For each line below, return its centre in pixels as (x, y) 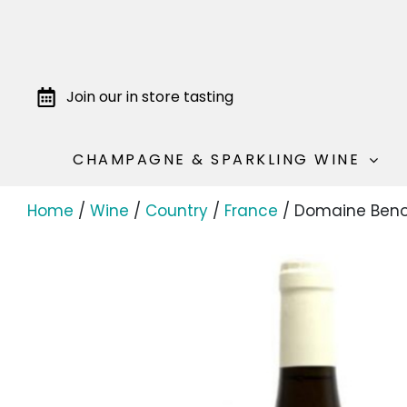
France (251, 211)
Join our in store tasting (149, 96)
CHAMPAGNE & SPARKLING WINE (217, 159)
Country (177, 211)
